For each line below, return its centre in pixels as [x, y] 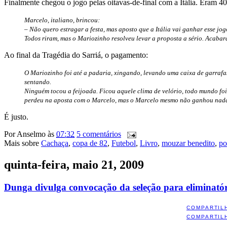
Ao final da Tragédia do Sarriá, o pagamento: [76, 55]
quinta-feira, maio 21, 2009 [74, 164]
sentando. [38, 82]
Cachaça [55, 143]
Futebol [124, 143]
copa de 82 [90, 143]
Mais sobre [23, 143]
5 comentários [99, 134]
